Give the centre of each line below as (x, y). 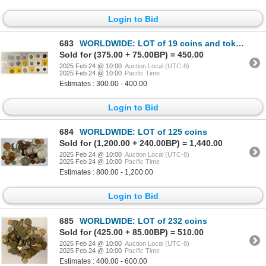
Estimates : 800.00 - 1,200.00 (106, 172)
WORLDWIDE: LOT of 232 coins (143, 221)
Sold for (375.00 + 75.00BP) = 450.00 (132, 54)
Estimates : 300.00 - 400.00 (103, 83)
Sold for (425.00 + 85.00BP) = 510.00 (132, 232)
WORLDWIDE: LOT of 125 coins (143, 132)
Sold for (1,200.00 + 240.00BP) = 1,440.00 (141, 143)
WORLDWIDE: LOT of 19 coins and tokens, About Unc (158, 43)
